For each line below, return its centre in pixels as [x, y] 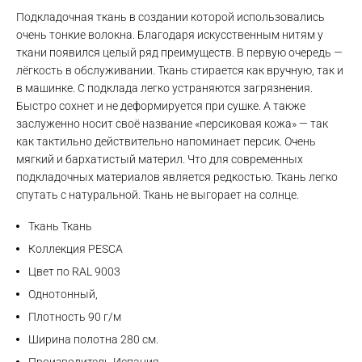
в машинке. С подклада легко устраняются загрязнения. [164, 88]
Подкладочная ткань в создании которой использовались [170, 17]
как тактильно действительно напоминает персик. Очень [166, 142]
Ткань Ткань [60, 227]
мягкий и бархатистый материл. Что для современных [160, 160]
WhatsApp [131, 149]
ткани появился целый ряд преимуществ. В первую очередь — [179, 53]
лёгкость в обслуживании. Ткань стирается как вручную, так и [180, 71]
